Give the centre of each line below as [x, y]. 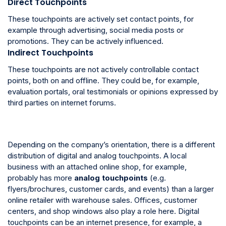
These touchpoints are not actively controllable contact [103, 69]
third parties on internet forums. [62, 102]
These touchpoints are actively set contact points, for [101, 19]
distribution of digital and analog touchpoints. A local [97, 155]
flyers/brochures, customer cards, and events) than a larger [111, 189]
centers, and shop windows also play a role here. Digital [103, 211]
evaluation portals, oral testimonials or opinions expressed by [113, 91]
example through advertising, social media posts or [96, 30]
